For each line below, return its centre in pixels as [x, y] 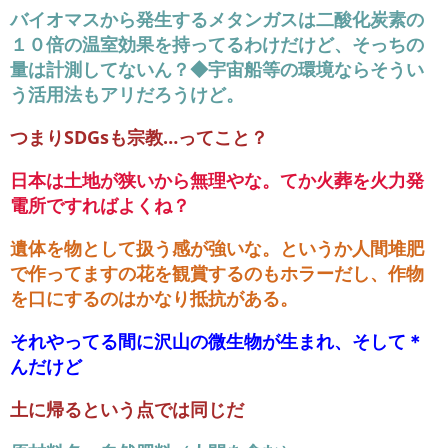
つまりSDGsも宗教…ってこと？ [139, 137]
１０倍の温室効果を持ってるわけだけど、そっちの [217, 44]
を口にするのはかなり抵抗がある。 [154, 298]
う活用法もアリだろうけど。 [127, 94]
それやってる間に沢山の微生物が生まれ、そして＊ [217, 341]
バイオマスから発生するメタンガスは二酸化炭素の [217, 19]
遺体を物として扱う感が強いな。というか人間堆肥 [217, 248]
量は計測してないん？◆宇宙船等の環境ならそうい [217, 69]
